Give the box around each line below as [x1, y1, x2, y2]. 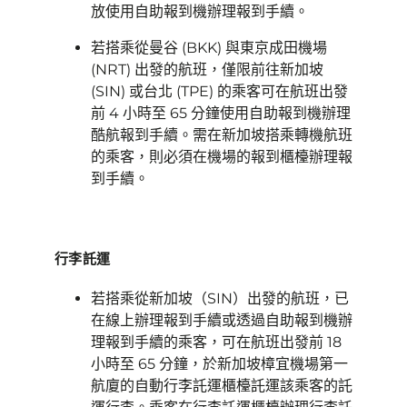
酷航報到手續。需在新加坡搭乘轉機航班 [91, 126, 352, 144]
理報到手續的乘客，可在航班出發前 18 [91, 333, 342, 351]
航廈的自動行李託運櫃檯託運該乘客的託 [91, 377, 352, 394]
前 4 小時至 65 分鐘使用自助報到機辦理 [91, 104, 351, 122]
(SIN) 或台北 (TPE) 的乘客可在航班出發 [91, 83, 348, 100]
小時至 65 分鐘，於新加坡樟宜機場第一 [91, 355, 348, 372]
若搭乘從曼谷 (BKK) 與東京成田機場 [91, 39, 327, 56]
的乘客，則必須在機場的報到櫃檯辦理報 [91, 148, 352, 165]
